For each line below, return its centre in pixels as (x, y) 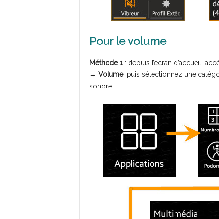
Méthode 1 (106, 63)
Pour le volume (128, 41)
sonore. (101, 86)
